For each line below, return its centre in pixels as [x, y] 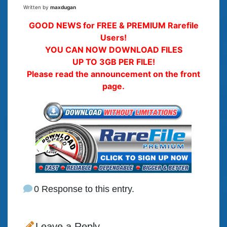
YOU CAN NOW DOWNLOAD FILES [113, 50]
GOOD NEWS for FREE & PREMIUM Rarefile [113, 26]
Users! [113, 38]
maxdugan [63, 7]
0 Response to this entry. [84, 189]
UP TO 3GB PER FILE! [113, 62]
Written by [37, 7]
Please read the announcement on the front [113, 74]
